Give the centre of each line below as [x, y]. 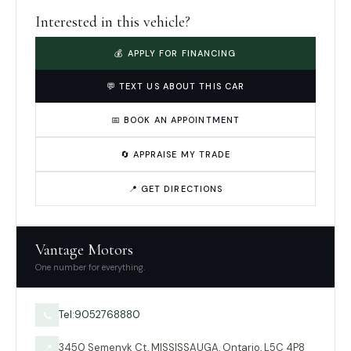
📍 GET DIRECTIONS [175, 189]
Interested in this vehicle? [113, 22]
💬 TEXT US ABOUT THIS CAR [175, 86]
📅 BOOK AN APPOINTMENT [175, 120]
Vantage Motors [84, 250]
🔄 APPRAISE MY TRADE [175, 154]
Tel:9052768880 [100, 315]
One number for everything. [90, 267]
